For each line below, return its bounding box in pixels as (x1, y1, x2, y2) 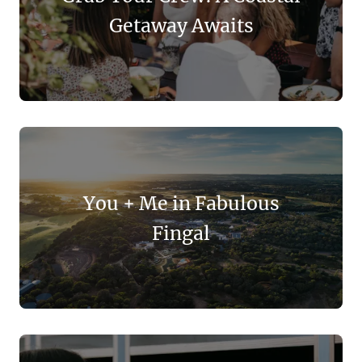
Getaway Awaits (108, 13, 254, 37)
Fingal (152, 221, 210, 245)
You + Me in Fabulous (82, 191, 280, 215)
